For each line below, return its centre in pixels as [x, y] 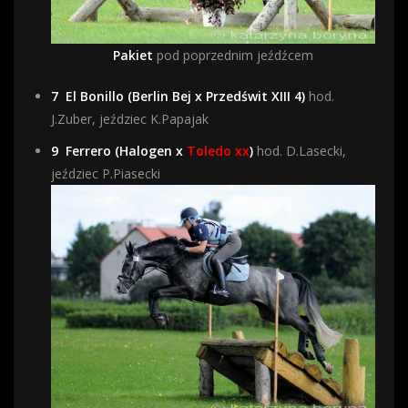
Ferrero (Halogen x [126, 151]
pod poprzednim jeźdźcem [233, 56]
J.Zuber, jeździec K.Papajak [130, 119]
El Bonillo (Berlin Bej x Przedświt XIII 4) [185, 97]
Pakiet [133, 56]
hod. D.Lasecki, [300, 151]
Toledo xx [218, 151]
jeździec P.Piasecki [106, 174]
